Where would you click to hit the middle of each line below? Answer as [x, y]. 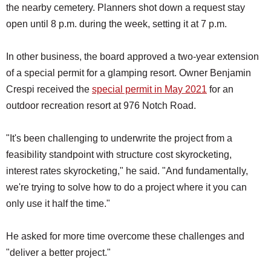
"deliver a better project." [58, 253]
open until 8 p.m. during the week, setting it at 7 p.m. [116, 24]
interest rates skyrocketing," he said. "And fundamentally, [127, 171]
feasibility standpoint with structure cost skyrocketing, [119, 155]
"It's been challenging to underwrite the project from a [119, 139]
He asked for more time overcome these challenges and [125, 237]
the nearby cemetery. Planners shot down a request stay [126, 8]
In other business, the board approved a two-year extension [132, 57]
